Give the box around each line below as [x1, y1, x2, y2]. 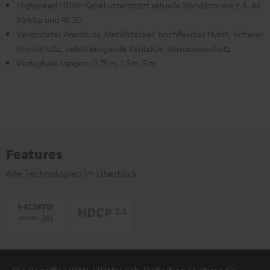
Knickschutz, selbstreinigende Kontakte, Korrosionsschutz [16, 43, 231, 54]
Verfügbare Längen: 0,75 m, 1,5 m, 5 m [16, 57, 155, 68]
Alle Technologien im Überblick [6, 168, 137, 180]
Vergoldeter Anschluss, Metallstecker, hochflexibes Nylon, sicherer [16, 28, 263, 39]
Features [6, 145, 63, 162]
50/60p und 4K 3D [16, 14, 82, 25]
